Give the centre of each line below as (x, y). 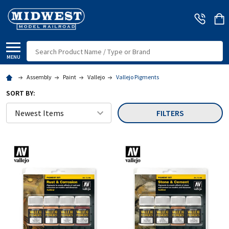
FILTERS (170, 113)
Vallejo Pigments (138, 77)
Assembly (39, 77)
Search (38, 47)
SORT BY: (21, 93)
